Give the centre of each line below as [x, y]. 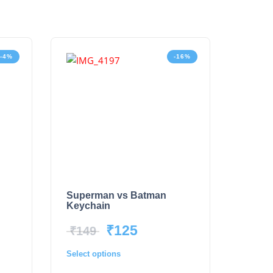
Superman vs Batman [116, 196]
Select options [94, 253]
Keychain [88, 206]
